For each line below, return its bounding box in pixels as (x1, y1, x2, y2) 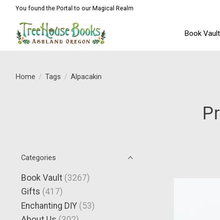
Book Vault (21, 173, 62, 183)
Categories (21, 153, 56, 162)
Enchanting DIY (21, 200, 77, 211)
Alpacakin (70, 72, 102, 81)
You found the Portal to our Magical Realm (16, 4, 134, 12)
